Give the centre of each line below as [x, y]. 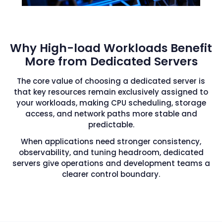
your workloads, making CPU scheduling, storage [111, 103]
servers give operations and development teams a [111, 164]
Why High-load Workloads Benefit [111, 48]
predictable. [111, 125]
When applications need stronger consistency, [111, 142]
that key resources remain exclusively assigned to [111, 92]
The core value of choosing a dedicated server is [111, 81]
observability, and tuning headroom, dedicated [111, 153]
